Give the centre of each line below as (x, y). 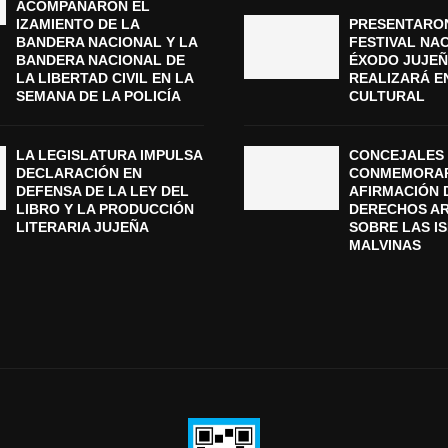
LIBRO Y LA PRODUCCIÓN (104, 209)
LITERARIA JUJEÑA (82, 227)
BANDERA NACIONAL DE (100, 60)
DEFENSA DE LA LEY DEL (102, 191)
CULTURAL (387, 96)
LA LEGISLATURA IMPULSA (108, 155)
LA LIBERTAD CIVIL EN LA (104, 78)
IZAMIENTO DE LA (77, 24)
